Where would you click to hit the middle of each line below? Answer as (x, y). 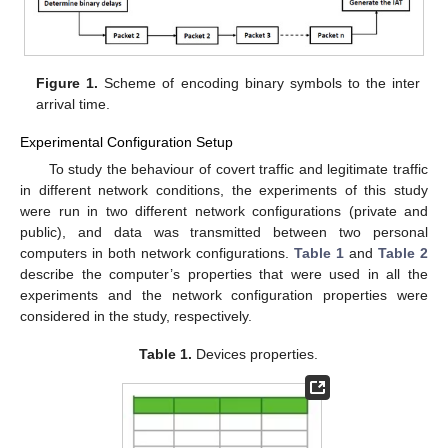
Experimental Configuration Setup (126, 142)
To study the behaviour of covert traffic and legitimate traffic (238, 169)
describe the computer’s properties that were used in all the (224, 274)
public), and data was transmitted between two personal (224, 232)
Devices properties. (254, 354)
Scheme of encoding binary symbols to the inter (259, 82)
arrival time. (73, 103)
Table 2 (403, 253)
